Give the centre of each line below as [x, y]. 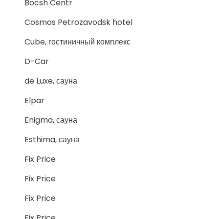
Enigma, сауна [51, 120]
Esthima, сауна [52, 140]
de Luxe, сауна [51, 81]
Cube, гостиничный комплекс [77, 42]
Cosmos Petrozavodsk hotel [78, 22]
